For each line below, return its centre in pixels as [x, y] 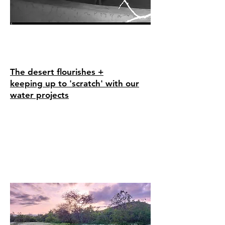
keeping [26, 83]
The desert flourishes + [57, 72]
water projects [39, 95]
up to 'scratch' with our [91, 83]
